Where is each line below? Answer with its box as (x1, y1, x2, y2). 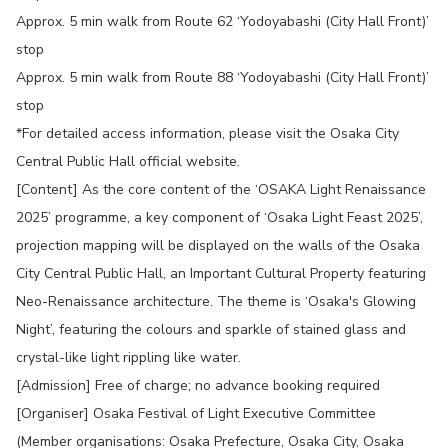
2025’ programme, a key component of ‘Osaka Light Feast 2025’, (16, 208, 423, 227)
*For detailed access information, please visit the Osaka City (16, 124, 399, 143)
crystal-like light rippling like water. (16, 348, 241, 367)
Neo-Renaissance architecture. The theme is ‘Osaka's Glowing (16, 292, 416, 311)
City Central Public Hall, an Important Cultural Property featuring (16, 264, 426, 283)
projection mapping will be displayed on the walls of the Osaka (16, 236, 420, 255)
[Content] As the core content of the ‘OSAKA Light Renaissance (16, 180, 426, 199)
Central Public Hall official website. (16, 152, 240, 171)
